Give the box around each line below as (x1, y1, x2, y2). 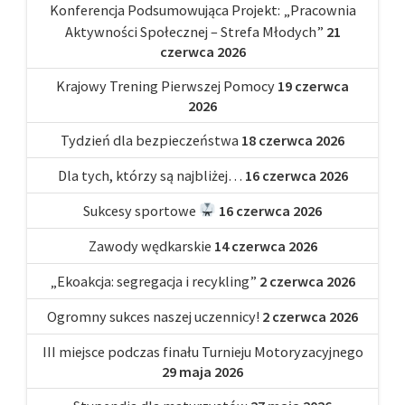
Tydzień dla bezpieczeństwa (61, 130, 239, 149)
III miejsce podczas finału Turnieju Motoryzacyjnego (42, 342, 363, 361)
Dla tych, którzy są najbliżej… (57, 165, 242, 184)
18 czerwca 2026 (241, 130, 344, 149)
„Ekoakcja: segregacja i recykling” (50, 271, 257, 290)
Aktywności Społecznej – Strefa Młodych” (64, 22, 324, 41)
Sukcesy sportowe (83, 201, 200, 220)
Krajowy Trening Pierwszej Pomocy (56, 76, 275, 95)
